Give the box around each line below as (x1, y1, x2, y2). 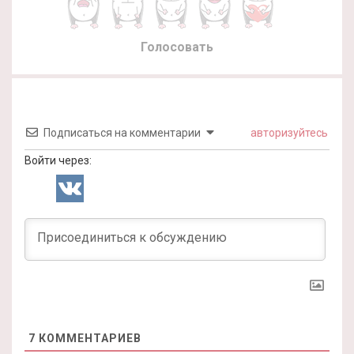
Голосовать (141, 39, 213, 55)
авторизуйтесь (248, 126, 328, 139)
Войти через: (24, 153, 92, 167)
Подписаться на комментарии (43, 126, 201, 139)
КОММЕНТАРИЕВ (36, 331, 141, 345)
